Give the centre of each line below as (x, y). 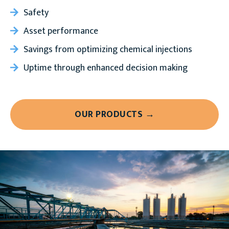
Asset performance (61, 31)
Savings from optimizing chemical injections (108, 50)
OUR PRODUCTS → (114, 114)
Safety (36, 13)
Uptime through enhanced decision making (106, 68)
